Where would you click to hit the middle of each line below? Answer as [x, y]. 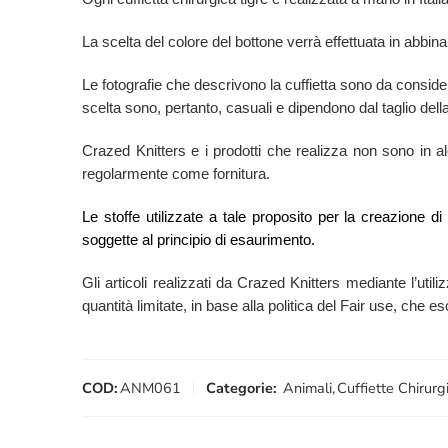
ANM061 [150, 387]
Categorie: [241, 387]
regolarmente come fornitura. [176, 173]
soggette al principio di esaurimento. [198, 239]
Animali [307, 387]
